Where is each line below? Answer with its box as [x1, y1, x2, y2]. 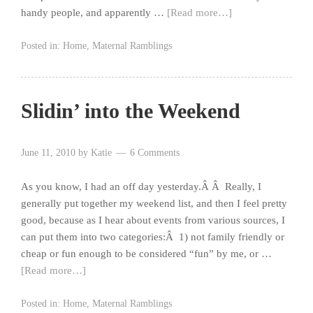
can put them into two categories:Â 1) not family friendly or [21, 231, 284, 243]
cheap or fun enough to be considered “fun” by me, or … [21, 248, 272, 260]
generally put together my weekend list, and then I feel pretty [21, 198, 287, 210]
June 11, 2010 [21, 147, 75, 159]
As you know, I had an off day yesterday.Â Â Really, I [21, 181, 261, 193]
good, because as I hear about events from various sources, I [21, 214, 285, 226]
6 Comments [130, 147, 180, 159]
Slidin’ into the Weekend [21, 99, 240, 123]
